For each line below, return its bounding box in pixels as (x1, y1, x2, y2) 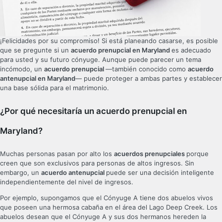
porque (186, 150, 209, 158)
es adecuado (171, 46, 211, 55)
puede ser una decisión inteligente (106, 168, 214, 177)
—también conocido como (106, 65, 188, 73)
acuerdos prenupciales (114, 150, 186, 158)
